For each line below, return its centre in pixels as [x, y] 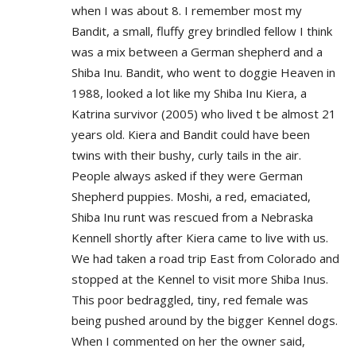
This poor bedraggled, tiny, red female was [190, 299]
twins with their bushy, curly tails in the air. [186, 155]
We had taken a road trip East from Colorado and [205, 258]
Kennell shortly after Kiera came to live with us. [200, 237]
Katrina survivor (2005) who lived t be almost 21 [204, 113]
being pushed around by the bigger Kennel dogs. [205, 320]
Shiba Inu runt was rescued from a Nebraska [192, 217]
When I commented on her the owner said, [188, 341]
